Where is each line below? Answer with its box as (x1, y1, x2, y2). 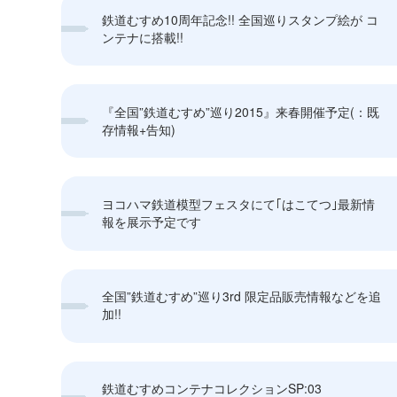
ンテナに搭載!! (102, 27, 184, 46)
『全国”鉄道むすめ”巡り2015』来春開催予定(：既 (102, 102, 380, 121)
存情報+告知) (102, 120, 176, 138)
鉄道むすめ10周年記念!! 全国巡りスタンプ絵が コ (102, 10, 379, 28)
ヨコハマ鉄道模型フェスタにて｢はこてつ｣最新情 (102, 195, 376, 213)
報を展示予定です (102, 213, 202, 230)
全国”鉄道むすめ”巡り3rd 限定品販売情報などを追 (102, 287, 382, 306)
